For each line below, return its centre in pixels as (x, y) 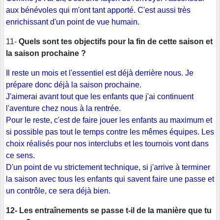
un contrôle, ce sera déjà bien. (58, 191)
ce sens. (20, 156)
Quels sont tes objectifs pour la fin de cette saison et (116, 42)
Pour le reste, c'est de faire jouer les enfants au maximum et (109, 120)
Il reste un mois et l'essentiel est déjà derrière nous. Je (100, 73)
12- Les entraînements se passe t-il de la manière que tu (109, 211)
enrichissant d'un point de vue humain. (73, 22)
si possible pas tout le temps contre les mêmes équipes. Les (110, 132)
